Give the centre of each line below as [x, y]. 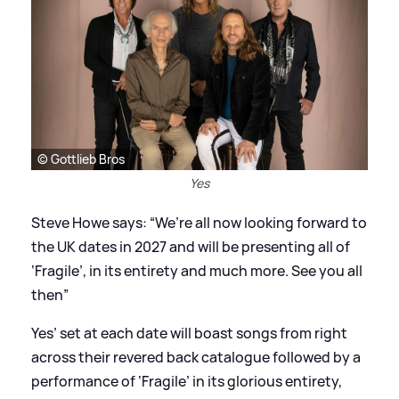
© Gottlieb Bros [81, 159]
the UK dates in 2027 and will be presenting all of [191, 247]
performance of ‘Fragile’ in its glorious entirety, [187, 382]
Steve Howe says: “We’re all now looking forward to [199, 223]
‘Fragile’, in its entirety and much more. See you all [197, 271]
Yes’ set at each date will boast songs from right [189, 334]
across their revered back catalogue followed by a [196, 358]
